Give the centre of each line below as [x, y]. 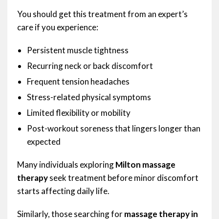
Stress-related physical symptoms [89, 97]
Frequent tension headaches [78, 82]
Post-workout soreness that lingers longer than [114, 129]
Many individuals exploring [66, 165]
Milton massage [145, 165]
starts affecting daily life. [63, 191]
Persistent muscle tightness [78, 50]
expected [44, 142]
